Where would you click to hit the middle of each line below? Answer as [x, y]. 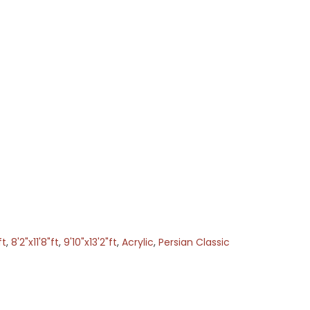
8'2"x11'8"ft [35, 243]
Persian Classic [194, 243]
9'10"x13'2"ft [90, 243]
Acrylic [137, 243]
